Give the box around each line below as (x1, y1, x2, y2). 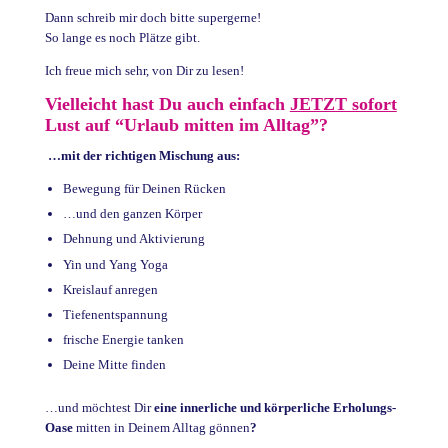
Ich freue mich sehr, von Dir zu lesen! (44, 63, 244, 78)
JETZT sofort (289, 94, 397, 114)
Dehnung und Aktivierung (62, 231, 205, 247)
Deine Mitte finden (62, 357, 166, 373)
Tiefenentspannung (62, 306, 168, 322)
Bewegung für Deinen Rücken (62, 181, 226, 196)
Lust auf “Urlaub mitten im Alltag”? (44, 115, 328, 135)
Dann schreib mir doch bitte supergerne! (44, 10, 261, 25)
